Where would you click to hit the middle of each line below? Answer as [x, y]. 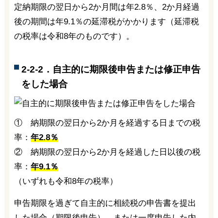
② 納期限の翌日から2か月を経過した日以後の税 [107, 152]
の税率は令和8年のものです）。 [74, 36]
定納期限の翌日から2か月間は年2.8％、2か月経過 [107, 7]
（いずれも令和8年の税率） [66, 181]
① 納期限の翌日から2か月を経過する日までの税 [107, 123]
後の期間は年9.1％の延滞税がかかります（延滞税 [106, 22]
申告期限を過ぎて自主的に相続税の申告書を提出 [105, 203]
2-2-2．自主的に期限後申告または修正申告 [111, 70]
